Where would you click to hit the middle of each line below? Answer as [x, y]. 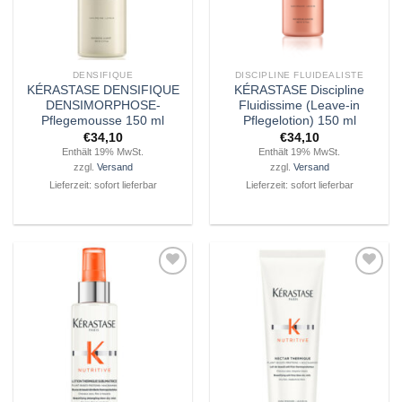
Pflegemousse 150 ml [103, 121]
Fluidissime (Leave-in [299, 106]
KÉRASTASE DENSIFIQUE [103, 91]
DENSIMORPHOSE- [103, 106]
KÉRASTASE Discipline [299, 91]
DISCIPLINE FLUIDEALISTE [299, 74]
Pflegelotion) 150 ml [299, 121]
